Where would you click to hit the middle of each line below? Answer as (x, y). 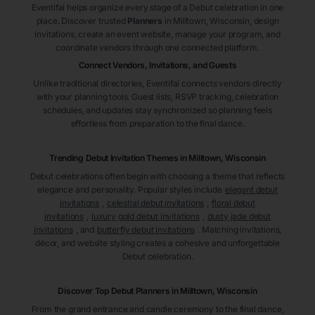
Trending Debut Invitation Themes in (118, 158)
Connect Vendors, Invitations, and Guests (157, 65)
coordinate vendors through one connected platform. (157, 48)
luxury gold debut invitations (145, 217)
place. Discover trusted (82, 21)
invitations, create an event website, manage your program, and (157, 34)
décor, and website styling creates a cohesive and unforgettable (157, 243)
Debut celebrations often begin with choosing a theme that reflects (157, 176)
